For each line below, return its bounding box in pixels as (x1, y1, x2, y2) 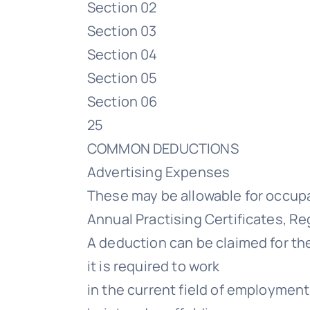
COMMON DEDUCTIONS (87, 139, 239, 158)
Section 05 (87, 69, 158, 87)
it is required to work (87, 257, 220, 275)
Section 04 (87, 45, 158, 64)
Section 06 (87, 92, 158, 111)
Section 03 (87, 21, 157, 40)
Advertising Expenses (87, 163, 230, 181)
